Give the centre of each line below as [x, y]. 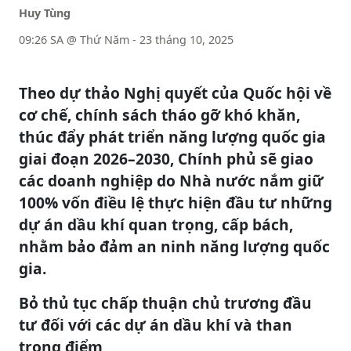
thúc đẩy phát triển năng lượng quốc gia [172, 137]
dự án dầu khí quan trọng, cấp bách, [156, 224]
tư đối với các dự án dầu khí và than [156, 325]
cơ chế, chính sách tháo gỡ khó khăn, [159, 115]
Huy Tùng [45, 13]
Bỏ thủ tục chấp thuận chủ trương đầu [165, 303]
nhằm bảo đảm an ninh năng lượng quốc [174, 246]
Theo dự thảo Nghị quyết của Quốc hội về [175, 93]
